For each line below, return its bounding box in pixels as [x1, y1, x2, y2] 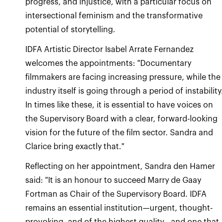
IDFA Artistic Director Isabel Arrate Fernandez [25, 45, 194, 54]
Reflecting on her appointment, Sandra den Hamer [25, 162, 216, 170]
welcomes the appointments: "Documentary [25, 59, 192, 67]
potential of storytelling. [25, 25, 116, 34]
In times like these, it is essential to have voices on [25, 101, 214, 109]
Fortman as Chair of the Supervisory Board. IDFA [25, 190, 207, 198]
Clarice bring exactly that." [25, 142, 125, 151]
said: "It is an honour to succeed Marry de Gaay [25, 176, 202, 184]
